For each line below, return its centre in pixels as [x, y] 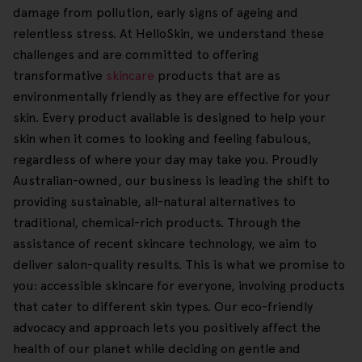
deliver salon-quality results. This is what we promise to [179, 265]
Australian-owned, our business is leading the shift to [171, 181]
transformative [59, 76]
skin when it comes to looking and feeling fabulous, [162, 139]
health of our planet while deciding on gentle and [157, 349]
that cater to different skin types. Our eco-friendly [163, 307]
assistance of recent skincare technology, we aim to [165, 244]
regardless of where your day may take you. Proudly [165, 160]
